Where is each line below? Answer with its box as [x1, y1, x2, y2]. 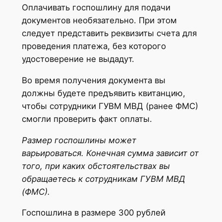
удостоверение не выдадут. [21, 54, 134, 64]
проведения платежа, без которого [21, 41, 166, 51]
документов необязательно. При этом [21, 15, 177, 25]
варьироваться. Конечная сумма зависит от [21, 148, 199, 158]
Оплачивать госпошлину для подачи [21, 2, 170, 12]
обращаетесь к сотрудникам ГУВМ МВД [21, 173, 185, 184]
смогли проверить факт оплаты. [21, 113, 152, 124]
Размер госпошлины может [21, 135, 136, 145]
